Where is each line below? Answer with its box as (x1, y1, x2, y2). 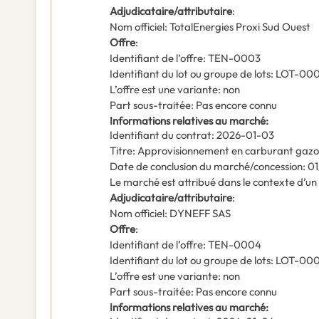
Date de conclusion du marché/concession (110, 159, 303, 174)
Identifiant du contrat (110, 128, 211, 142)
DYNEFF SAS (169, 206, 231, 221)
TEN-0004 (208, 238, 261, 252)
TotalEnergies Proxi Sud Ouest (169, 20, 310, 34)
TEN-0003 (208, 51, 261, 66)
